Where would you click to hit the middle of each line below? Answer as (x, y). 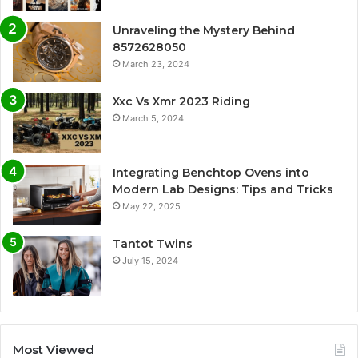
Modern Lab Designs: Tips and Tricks (223, 189)
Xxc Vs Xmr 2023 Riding (181, 101)
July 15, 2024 (150, 260)
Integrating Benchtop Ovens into (211, 172)
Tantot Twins (153, 243)
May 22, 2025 (151, 206)
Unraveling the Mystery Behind (204, 30)
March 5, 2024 (153, 118)
